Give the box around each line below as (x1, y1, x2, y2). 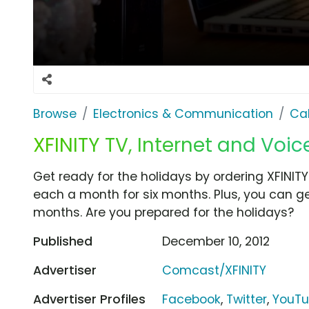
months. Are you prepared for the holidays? (33, 203, 294, 221)
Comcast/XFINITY (162, 261, 267, 279)
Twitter (226, 290, 268, 308)
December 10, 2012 (162, 232, 270, 250)
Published (33, 232, 92, 250)
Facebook (162, 290, 221, 308)
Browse (33, 105, 77, 122)
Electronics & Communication (93, 105, 273, 122)
